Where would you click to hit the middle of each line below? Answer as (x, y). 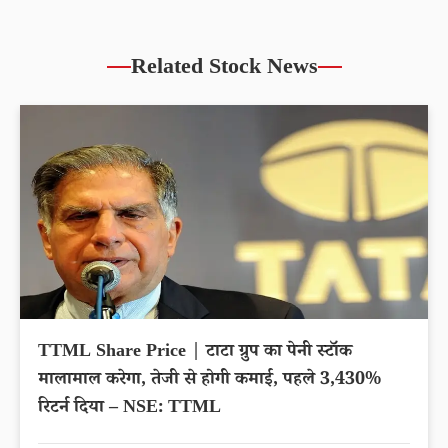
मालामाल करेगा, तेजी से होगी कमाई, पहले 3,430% (209, 381)
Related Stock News (224, 70)
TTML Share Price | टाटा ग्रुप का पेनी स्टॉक (195, 353)
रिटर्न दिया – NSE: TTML (129, 409)
